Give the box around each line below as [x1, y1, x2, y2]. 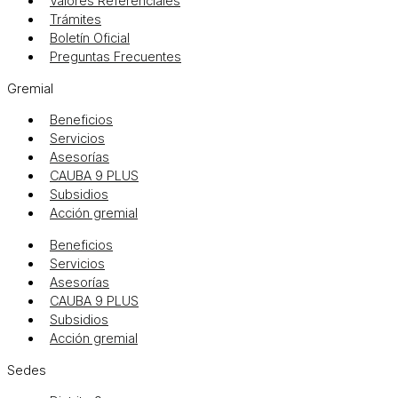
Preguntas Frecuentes [50, 49, 181, 66]
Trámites [50, 12, 101, 28]
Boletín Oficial [50, 30, 130, 47]
